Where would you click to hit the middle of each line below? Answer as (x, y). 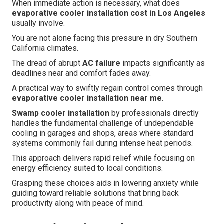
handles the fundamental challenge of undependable (103, 123)
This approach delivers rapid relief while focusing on (103, 158)
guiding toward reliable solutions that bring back (95, 193)
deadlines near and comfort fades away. (81, 73)
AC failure (101, 63)
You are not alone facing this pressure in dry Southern (105, 38)
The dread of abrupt (47, 63)
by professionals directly (154, 113)
